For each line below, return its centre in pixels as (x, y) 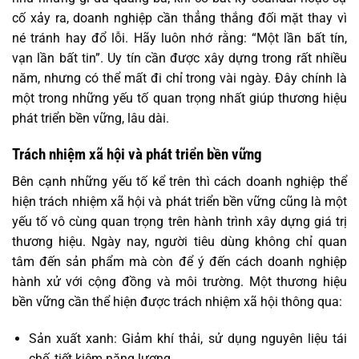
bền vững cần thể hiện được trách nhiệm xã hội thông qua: (177, 302)
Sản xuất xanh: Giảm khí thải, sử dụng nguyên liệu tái (188, 339)
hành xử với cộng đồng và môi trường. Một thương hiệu (179, 282)
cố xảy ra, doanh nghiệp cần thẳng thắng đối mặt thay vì (179, 18)
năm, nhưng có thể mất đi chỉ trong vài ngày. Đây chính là (179, 79)
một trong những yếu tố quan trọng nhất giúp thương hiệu (179, 99)
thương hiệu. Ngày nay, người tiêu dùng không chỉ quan (179, 242)
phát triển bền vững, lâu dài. (91, 119)
